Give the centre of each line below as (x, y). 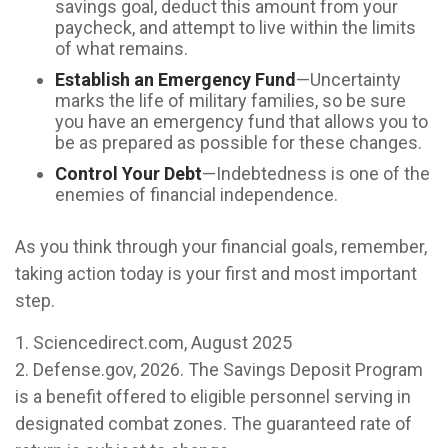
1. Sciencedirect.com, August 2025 (153, 342)
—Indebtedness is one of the (316, 173)
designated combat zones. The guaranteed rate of (213, 423)
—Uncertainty (348, 79)
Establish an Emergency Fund (175, 79)
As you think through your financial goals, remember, (221, 246)
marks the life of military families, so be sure (230, 100)
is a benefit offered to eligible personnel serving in (213, 396)
